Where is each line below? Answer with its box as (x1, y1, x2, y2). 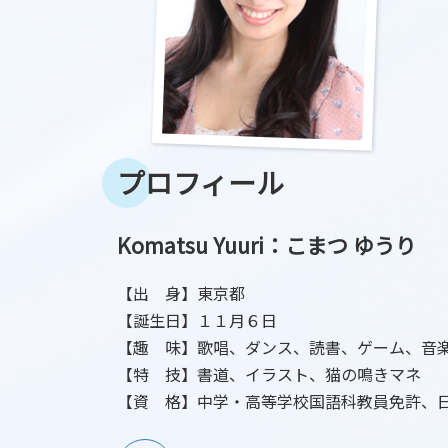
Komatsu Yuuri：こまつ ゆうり (117, 229, 416, 261)
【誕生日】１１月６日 (117, 308, 277, 333)
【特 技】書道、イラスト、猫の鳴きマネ (117, 362, 421, 387)
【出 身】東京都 (117, 281, 245, 306)
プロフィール (117, 162, 284, 203)
